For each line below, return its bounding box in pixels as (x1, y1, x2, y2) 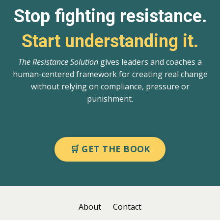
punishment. (87, 93, 133, 104)
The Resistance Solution (18, 56, 98, 67)
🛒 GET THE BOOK (70, 143, 150, 155)
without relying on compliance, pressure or (30, 81, 190, 92)
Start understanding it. (22, 30, 198, 52)
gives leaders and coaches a (98, 56, 202, 67)
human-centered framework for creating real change (12, 68, 208, 80)
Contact (113, 201, 141, 212)
